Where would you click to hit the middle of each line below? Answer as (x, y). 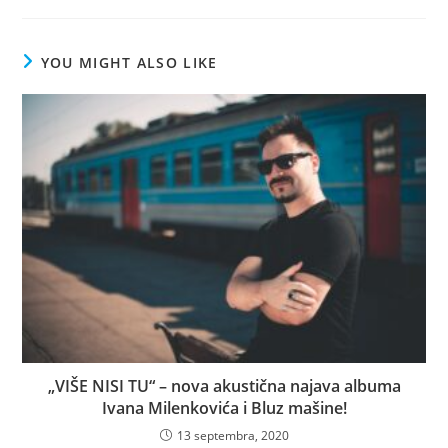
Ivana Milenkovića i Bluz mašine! (224, 407)
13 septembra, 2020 (232, 435)
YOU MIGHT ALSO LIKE (129, 62)
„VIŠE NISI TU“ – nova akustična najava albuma (224, 385)
